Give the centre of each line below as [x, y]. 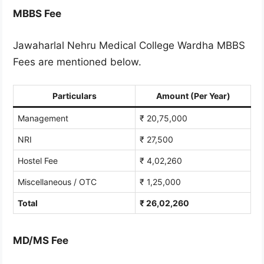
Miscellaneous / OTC [57, 182]
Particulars [74, 96]
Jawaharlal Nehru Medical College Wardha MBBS [129, 45]
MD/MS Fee [41, 241]
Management [43, 118]
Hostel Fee [38, 161]
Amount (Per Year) [193, 96]
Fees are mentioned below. [77, 62]
